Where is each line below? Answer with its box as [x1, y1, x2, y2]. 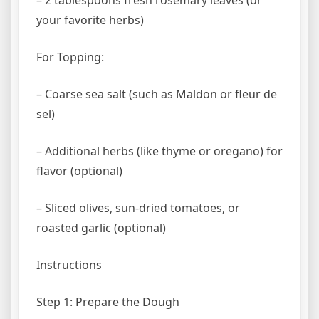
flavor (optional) [36, 162, 122, 179]
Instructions [36, 256, 102, 273]
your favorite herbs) [36, 11, 144, 28]
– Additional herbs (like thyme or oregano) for [36, 142, 283, 159]
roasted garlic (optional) [36, 219, 166, 236]
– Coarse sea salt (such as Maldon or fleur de [36, 85, 277, 102]
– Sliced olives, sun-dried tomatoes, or [36, 199, 240, 216]
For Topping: [36, 48, 104, 65]
